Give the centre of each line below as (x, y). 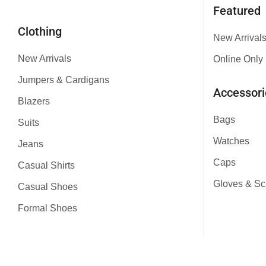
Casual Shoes (48, 186)
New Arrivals (45, 58)
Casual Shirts (46, 165)
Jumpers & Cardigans (64, 80)
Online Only (238, 59)
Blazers (34, 101)
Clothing (40, 31)
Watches (231, 141)
